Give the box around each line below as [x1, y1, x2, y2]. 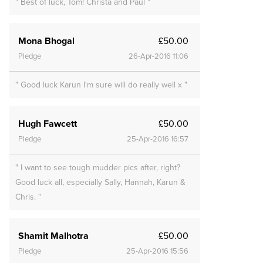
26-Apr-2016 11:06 [129, 51, 188, 61]
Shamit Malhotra [18, 230, 89, 242]
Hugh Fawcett [18, 117, 77, 130]
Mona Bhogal [18, 35, 75, 47]
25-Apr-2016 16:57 [127, 134, 188, 144]
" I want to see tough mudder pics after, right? [15, 162, 180, 173]
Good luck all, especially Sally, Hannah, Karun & [15, 177, 186, 187]
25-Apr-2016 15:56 [126, 246, 188, 256]
